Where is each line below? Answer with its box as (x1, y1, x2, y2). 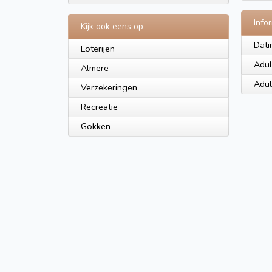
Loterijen (81, 42, 115, 55)
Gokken (81, 120, 110, 132)
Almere (81, 62, 109, 74)
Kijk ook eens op (81, 21, 143, 32)
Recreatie (81, 101, 118, 113)
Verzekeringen (81, 81, 137, 93)
